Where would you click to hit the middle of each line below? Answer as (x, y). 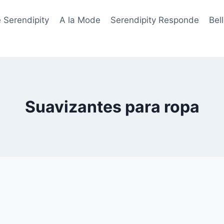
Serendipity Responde (154, 20)
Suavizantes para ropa (112, 107)
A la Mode (80, 20)
